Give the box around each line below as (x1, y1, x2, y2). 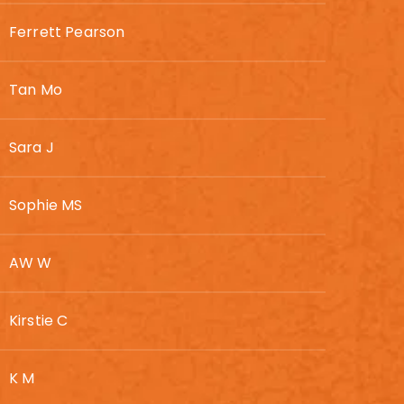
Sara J (9, 137, 54, 158)
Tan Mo (9, 79, 62, 100)
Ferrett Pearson (9, 22, 125, 42)
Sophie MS (9, 195, 83, 216)
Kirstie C (9, 310, 69, 331)
